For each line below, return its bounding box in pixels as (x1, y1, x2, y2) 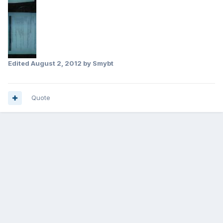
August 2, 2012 (31, 59, 82, 68)
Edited (8, 59, 31, 68)
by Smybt (82, 59, 113, 68)
